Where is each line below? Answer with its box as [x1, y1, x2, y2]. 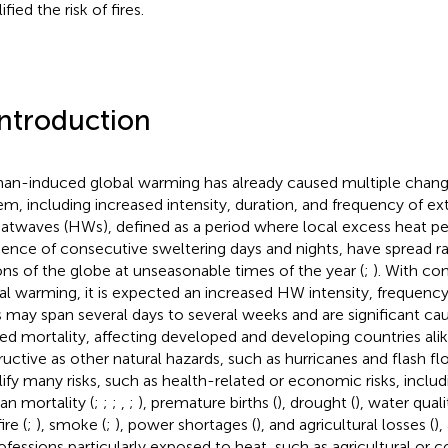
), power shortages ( [114, 414, 256, 434]
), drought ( [276, 392, 355, 412]
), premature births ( [137, 392, 277, 412]
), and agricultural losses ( [255, 414, 434, 434]
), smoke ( [35, 414, 106, 434]
